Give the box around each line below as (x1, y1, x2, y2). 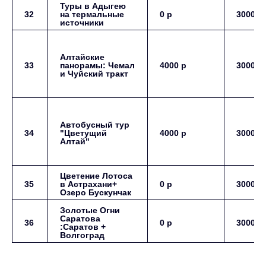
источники (60, 18, 104, 27)
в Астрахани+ (60, 179, 117, 189)
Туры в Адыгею (60, 1, 126, 11)
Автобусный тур (60, 120, 129, 129)
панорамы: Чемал (60, 61, 135, 70)
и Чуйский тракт (60, 69, 128, 78)
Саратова (60, 214, 100, 223)
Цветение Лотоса (60, 171, 132, 180)
